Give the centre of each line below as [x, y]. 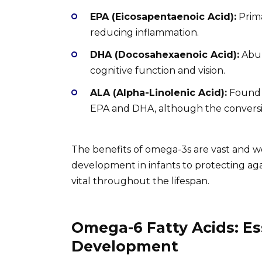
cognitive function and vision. [158, 70]
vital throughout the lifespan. [140, 181]
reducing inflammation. [144, 32]
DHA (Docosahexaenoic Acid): [165, 54]
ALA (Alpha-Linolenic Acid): [158, 92]
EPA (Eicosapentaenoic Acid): [163, 16]
